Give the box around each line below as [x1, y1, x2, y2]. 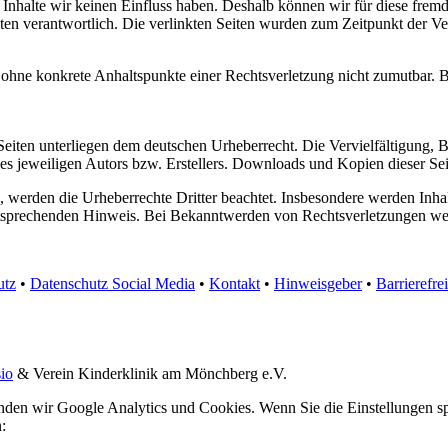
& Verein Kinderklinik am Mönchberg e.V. [13, 364, 287, 382]
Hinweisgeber [274, 274, 362, 292]
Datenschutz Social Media [30, 274, 195, 292]
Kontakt [209, 274, 260, 292]
